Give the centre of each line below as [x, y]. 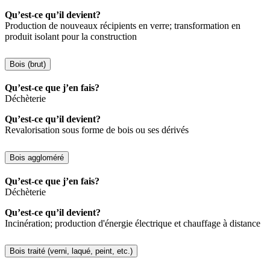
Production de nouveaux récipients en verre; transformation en [123, 26]
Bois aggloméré [37, 157]
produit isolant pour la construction [71, 37]
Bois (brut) [28, 64]
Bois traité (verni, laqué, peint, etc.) [71, 251]
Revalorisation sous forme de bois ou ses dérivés [97, 130]
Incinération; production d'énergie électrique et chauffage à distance [133, 223]
